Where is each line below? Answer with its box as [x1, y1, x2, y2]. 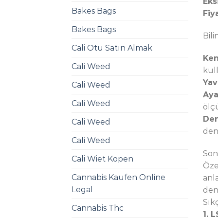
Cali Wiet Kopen [72, 154, 133, 164]
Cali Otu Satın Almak [72, 43, 152, 53]
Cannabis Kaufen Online [72, 173, 165, 182]
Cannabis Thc [72, 203, 124, 213]
